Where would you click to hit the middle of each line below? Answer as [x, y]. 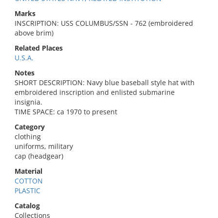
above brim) [34, 33]
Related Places [39, 48]
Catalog [27, 206]
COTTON [29, 181]
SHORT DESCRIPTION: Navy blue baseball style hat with [105, 82]
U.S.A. [24, 58]
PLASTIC [27, 191]
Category [30, 127]
